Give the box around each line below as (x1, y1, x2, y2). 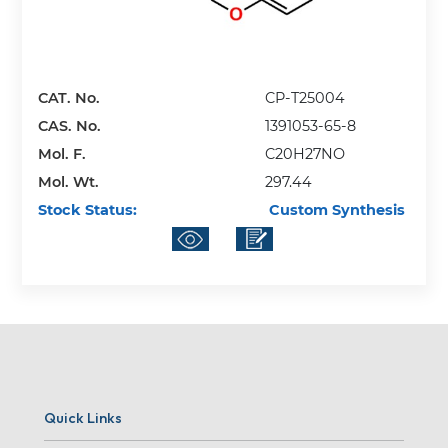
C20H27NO (265, 144, 346, 163)
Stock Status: (38, 200, 138, 219)
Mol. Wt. (38, 172, 100, 191)
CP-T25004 (265, 88, 346, 107)
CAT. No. (38, 88, 101, 107)
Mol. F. (38, 144, 87, 163)
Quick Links (44, 408, 122, 427)
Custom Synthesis (265, 200, 406, 219)
